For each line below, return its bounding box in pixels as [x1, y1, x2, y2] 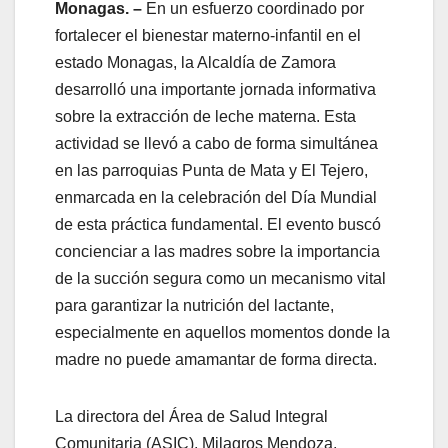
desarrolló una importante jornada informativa [55, 81, 376, 99]
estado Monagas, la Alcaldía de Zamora [55, 54, 336, 72]
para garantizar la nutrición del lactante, [55, 297, 334, 315]
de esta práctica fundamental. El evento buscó [55, 216, 381, 234]
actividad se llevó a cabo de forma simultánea [55, 135, 378, 153]
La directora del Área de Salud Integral [55, 408, 328, 426]
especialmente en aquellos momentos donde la [55, 324, 390, 342]
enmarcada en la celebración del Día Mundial [55, 189, 377, 207]
